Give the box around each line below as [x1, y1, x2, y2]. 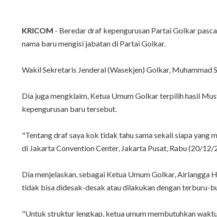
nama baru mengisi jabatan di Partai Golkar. [22, 39, 166, 48]
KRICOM [22, 26, 53, 35]
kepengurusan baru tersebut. [22, 104, 117, 114]
